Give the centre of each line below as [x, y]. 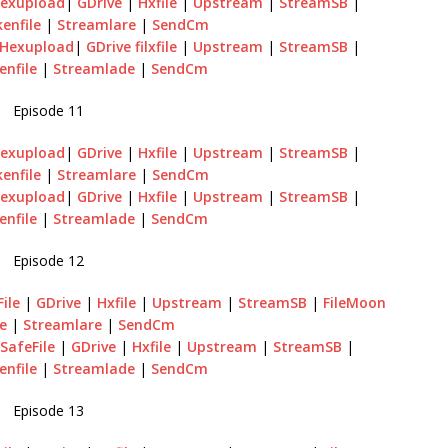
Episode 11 [48, 110]
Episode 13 [48, 410]
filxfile [155, 46]
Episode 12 [48, 260]
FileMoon [354, 302]
